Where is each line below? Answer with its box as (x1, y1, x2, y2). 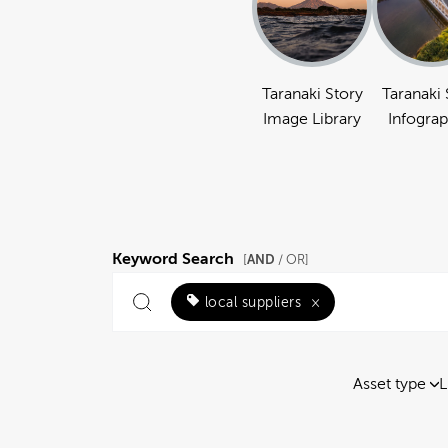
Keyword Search (112, 250, 238, 268)
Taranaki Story (261, 85, 363, 103)
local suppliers (204, 295, 301, 310)
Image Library (263, 110, 361, 128)
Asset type (353, 375, 426, 393)
